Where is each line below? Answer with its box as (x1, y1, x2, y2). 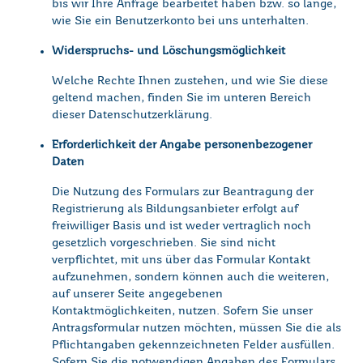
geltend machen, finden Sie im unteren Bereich (52, 92, 311, 105)
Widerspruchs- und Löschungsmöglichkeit (52, 45, 285, 58)
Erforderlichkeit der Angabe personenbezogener (52, 139, 312, 152)
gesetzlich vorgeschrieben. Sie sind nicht (52, 237, 275, 250)
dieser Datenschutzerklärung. (52, 109, 212, 122)
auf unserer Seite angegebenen (52, 288, 223, 301)
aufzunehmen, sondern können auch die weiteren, (52, 271, 329, 284)
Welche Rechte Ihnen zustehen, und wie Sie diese (52, 75, 328, 88)
